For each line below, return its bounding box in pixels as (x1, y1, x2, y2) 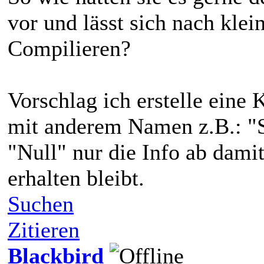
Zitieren (8, 217, 80, 242)
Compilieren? (8, 35, 131, 61)
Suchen (8, 191, 74, 216)
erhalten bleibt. (8, 165, 144, 190)
